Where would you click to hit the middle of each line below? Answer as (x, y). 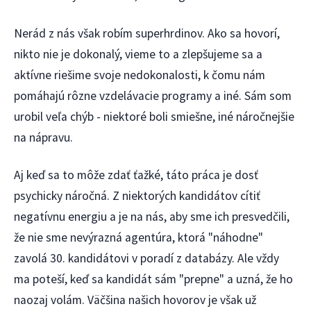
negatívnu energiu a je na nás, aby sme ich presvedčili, (152, 217)
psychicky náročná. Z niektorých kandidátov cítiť (137, 196)
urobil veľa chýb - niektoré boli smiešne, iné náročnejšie (154, 116)
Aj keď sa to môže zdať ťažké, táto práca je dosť (136, 175)
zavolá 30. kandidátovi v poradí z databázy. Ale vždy (146, 259)
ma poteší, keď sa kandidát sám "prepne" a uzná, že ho (153, 279)
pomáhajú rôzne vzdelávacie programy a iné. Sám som (153, 95)
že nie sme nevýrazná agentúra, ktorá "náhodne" (138, 238)
